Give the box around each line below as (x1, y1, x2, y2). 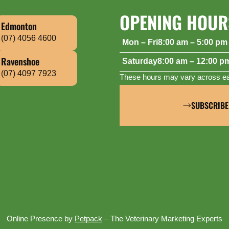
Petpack (75, 212, 102, 227)
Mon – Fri (122, 35, 158, 51)
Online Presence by (7, 212, 75, 227)
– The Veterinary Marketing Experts (102, 212, 222, 227)
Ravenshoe (1, 55, 39, 68)
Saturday (122, 54, 157, 70)
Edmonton (1, 19, 37, 33)
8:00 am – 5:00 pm (158, 35, 227, 51)
